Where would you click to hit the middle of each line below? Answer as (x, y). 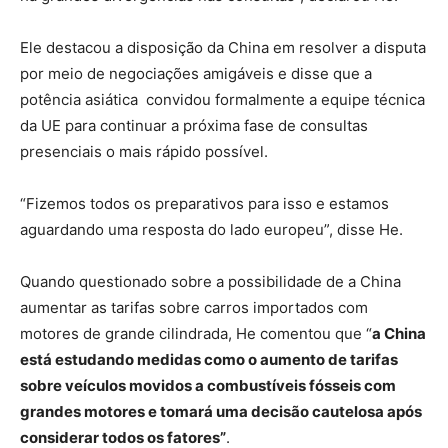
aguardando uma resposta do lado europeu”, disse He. (211, 229)
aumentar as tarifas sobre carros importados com (194, 307)
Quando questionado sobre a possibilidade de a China (210, 281)
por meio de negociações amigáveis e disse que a (196, 73)
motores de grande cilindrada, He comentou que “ (196, 333)
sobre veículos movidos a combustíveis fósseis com (208, 385)
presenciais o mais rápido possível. (144, 151)
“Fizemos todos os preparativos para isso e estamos (204, 203)
